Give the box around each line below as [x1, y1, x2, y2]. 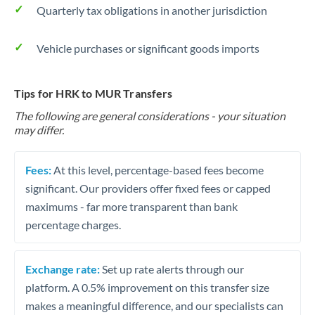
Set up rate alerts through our [100, 262, 244, 276]
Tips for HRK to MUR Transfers [14, 86, 173, 100]
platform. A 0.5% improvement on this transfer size [25, 280, 269, 294]
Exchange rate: [25, 262, 100, 276]
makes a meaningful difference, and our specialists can [25, 298, 283, 312]
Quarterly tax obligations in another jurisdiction [37, 4, 267, 17]
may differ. [14, 123, 64, 136]
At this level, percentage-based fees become [51, 162, 264, 176]
